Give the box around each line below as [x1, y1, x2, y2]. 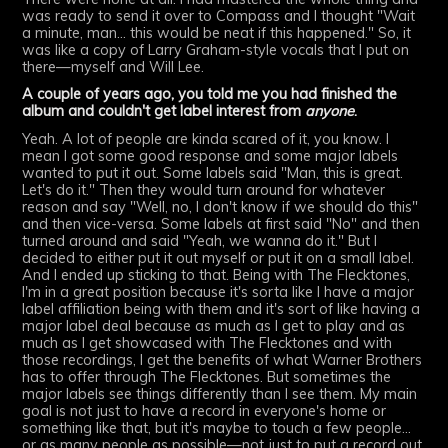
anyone [305, 102, 355, 121]
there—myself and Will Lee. [22, 57, 205, 76]
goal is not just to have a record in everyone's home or [22, 402, 387, 421]
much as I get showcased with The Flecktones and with [22, 334, 393, 353]
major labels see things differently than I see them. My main [22, 385, 418, 404]
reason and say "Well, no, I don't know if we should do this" [22, 198, 419, 217]
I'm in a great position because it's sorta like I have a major [22, 283, 415, 302]
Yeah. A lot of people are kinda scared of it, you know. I [22, 130, 390, 149]
